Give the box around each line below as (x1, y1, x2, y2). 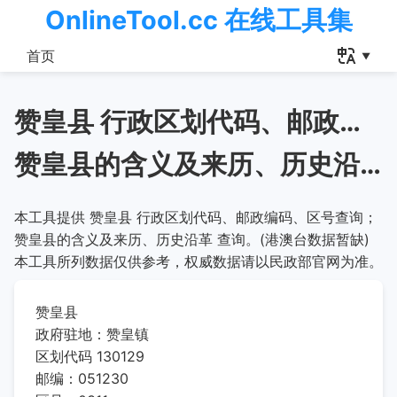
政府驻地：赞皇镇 (35, 325, 149, 343)
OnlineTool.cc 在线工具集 (44, 4, 353, 35)
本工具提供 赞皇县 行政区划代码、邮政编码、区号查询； (14, 208, 378, 226)
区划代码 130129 (35, 347, 144, 365)
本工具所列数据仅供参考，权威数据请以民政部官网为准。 (14, 253, 383, 270)
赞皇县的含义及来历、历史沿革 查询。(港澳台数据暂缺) (14, 230, 370, 248)
